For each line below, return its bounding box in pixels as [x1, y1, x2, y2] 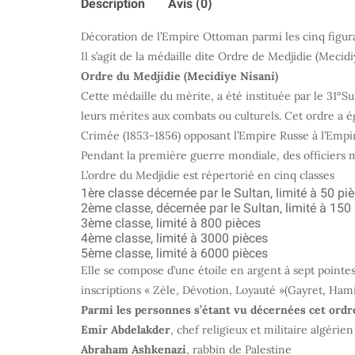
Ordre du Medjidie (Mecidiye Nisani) [81, 68, 278, 83]
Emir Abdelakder [81, 322, 170, 337]
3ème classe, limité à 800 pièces [81, 215, 261, 231]
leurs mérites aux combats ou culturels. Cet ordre [81, 108, 338, 123]
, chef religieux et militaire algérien [170, 322, 353, 337]
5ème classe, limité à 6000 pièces [81, 245, 268, 261]
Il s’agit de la [81, 48, 147, 63]
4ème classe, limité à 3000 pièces [81, 230, 268, 246]
